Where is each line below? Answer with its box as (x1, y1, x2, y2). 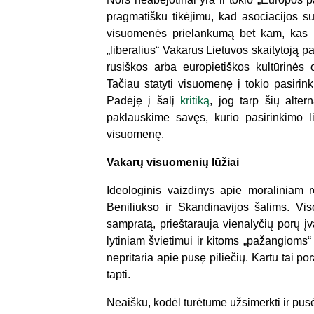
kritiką (180, 95, 210, 107)
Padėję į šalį (107, 95, 181, 107)
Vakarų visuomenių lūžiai (107, 156, 239, 168)
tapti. (107, 268, 130, 280)
